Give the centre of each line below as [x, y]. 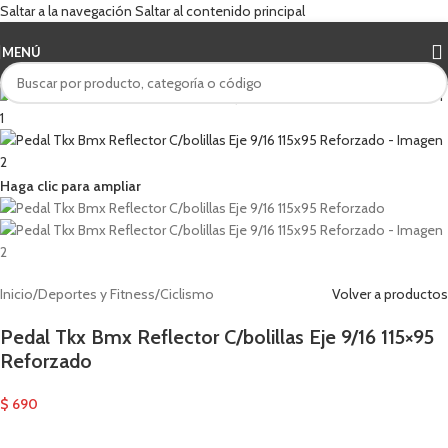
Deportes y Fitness [96, 293]
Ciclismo [187, 293]
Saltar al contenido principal [220, 11]
